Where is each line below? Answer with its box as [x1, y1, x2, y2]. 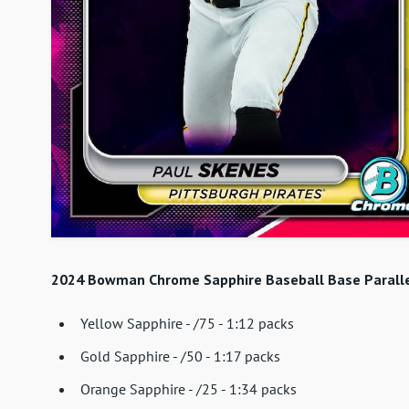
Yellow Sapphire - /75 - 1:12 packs [80, 314, 294, 333]
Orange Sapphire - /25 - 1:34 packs [80, 380, 297, 399]
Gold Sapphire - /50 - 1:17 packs [80, 347, 280, 366]
